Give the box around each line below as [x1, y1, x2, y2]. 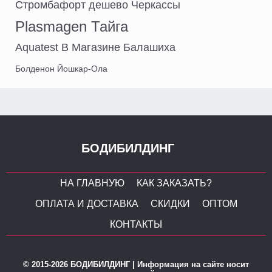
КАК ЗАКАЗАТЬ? [137, 177, 212, 188]
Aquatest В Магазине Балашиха [15, 41, 175, 53]
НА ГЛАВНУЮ [60, 177, 124, 188]
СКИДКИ [150, 198, 190, 209]
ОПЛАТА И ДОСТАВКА [35, 198, 138, 209]
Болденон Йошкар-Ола [15, 63, 107, 73]
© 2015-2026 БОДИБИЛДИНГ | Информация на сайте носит [23, 259, 249, 269]
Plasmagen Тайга [15, 18, 128, 35]
